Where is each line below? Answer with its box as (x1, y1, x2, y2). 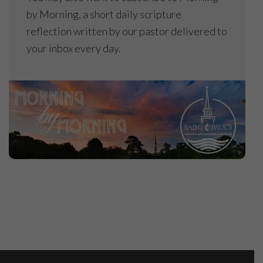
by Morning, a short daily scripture (26, 7, 181, 21)
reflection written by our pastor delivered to (26, 24, 227, 38)
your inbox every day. (26, 41, 121, 55)
